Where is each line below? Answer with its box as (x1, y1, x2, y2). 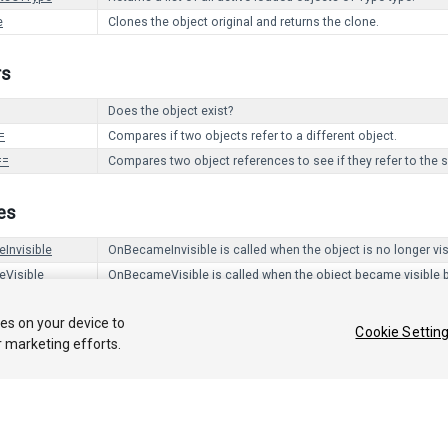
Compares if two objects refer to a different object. (108, 129, 397, 143)
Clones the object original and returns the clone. (108, 15, 379, 29)
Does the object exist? (108, 104, 233, 118)
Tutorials (393, 351, 442, 366)
